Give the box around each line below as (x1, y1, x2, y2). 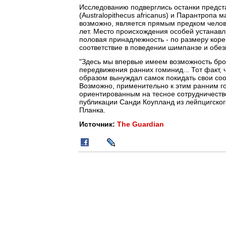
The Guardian (117, 120, 164, 128)
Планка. (79, 106, 105, 114)
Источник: (79, 120, 117, 128)
